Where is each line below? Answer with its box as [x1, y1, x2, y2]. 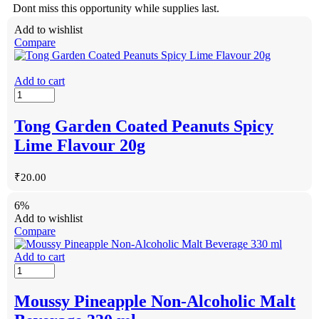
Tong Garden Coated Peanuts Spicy [14, 116, 273, 135]
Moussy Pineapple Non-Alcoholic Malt [14, 292, 296, 311]
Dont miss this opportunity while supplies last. [13, 1, 219, 14]
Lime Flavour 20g [14, 135, 145, 155]
